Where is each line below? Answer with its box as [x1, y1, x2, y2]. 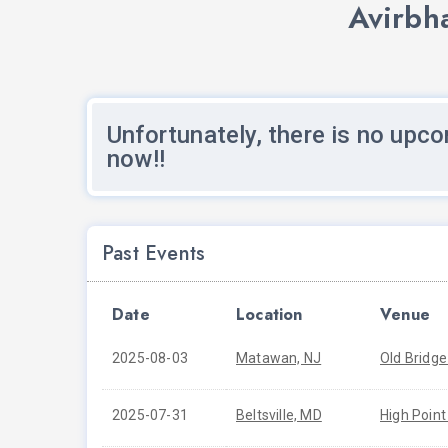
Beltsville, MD [236, 407, 322, 423]
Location [236, 303, 303, 326]
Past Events [102, 239, 206, 268]
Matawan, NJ [236, 350, 322, 366]
